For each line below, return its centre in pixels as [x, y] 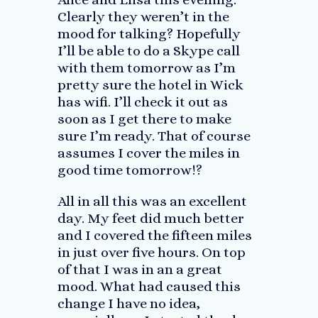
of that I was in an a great [139, 269]
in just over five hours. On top [151, 252]
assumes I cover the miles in [148, 153]
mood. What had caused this [149, 286]
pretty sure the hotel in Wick [150, 85]
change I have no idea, [128, 303]
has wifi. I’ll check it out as [142, 102]
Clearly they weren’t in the [143, 17]
